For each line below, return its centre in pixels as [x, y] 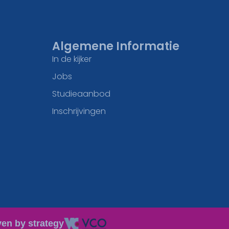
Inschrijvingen [79, 111]
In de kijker [72, 59]
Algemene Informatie [116, 47]
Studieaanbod [81, 94]
